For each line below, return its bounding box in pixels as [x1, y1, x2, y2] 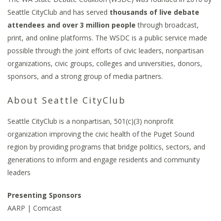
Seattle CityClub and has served [7, 7, 110, 17]
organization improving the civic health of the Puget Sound [7, 129, 194, 139]
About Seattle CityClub [7, 94, 126, 106]
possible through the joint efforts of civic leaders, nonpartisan [7, 46, 204, 55]
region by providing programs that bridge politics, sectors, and [7, 142, 205, 151]
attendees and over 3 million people [7, 20, 136, 30]
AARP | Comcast [7, 203, 62, 213]
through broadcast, [136, 20, 199, 30]
